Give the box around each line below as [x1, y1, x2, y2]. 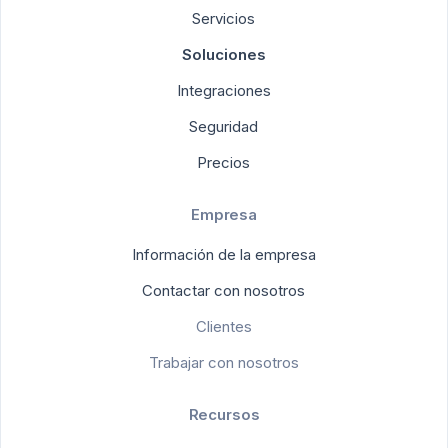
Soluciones [191, 44, 266, 64]
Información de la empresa [135, 244, 316, 264]
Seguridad [198, 116, 259, 136]
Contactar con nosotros [153, 280, 306, 300]
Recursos [188, 404, 260, 424]
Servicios [201, 8, 256, 28]
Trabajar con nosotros [148, 352, 299, 372]
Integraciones [180, 80, 271, 100]
